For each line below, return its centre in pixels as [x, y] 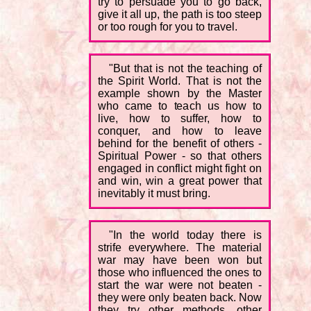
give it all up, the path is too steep [180, 15]
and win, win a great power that [180, 181]
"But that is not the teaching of [185, 69]
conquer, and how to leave [180, 131]
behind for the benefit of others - [180, 144]
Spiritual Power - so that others [180, 156]
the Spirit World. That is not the [180, 81]
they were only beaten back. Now [180, 298]
